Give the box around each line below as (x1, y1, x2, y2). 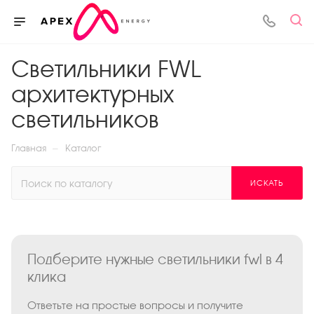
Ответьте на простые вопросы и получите (27, 299, 243, 311)
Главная (11, 143, 46, 153)
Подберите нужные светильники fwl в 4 (27, 251, 283, 267)
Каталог (65, 143, 102, 153)
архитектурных (11, 81, 174, 107)
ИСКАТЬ (250, 179, 284, 187)
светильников (11, 107, 159, 132)
